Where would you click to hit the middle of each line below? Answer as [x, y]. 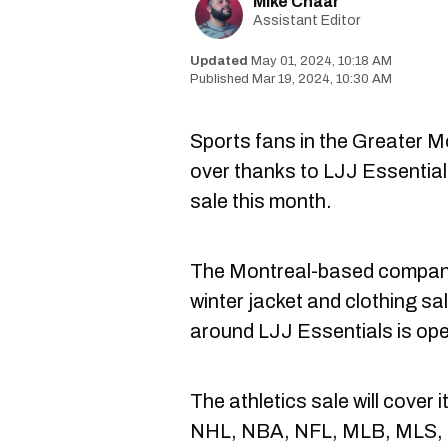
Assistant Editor [306, 20]
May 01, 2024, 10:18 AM [321, 61]
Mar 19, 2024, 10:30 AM [322, 79]
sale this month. [261, 201]
